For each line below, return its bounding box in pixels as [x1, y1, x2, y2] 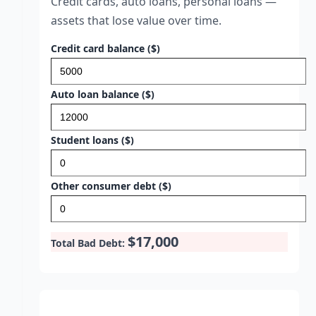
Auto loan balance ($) [51, 87, 154, 101]
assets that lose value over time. [51, 12, 221, 28]
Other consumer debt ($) [51, 178, 171, 193]
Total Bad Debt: [51, 236, 125, 250]
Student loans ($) [51, 133, 134, 147]
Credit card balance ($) [51, 41, 160, 55]
